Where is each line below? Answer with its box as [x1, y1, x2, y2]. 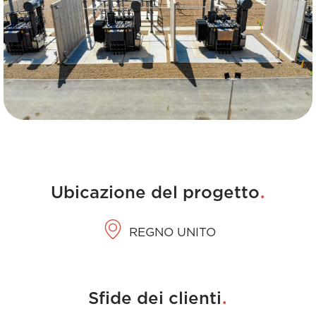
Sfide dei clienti [88, 291, 221, 308]
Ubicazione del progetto [50, 185, 260, 202]
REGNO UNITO [128, 226, 216, 238]
